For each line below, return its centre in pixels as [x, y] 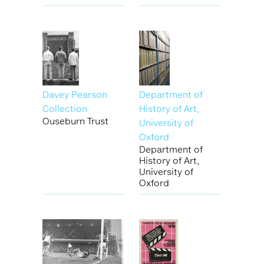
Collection [65, 109]
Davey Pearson [75, 95]
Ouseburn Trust [75, 121]
